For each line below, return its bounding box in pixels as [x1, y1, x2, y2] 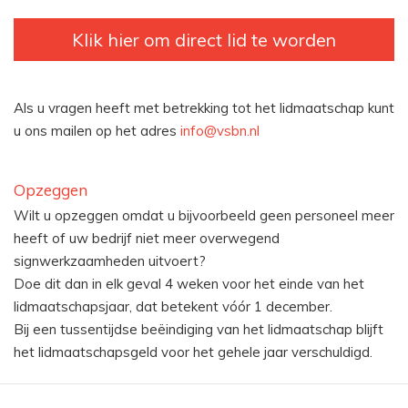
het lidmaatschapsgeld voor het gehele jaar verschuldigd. [14, 342, 372, 361]
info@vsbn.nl [180, 121, 260, 139]
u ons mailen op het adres [14, 121, 180, 139]
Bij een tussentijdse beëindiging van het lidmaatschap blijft [14, 320, 383, 338]
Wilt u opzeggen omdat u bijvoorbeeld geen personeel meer [14, 206, 394, 224]
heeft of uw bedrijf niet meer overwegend [14, 229, 280, 247]
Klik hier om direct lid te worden [72, 28, 336, 52]
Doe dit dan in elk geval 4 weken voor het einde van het [14, 274, 364, 292]
